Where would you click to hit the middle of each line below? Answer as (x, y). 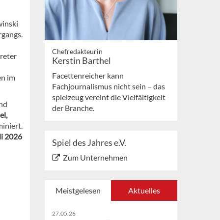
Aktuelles (144, 191)
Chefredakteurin (77, 52)
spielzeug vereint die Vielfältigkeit (109, 97)
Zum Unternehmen (95, 158)
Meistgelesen (78, 191)
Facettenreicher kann (88, 76)
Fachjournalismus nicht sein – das (109, 86)
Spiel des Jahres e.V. (89, 143)
